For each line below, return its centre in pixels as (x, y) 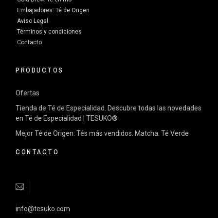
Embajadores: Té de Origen (54, 10)
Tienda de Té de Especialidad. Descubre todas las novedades (109, 108)
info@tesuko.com (43, 209)
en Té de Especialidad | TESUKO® (67, 118)
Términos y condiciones (50, 31)
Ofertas (28, 93)
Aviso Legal (33, 21)
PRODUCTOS (40, 70)
